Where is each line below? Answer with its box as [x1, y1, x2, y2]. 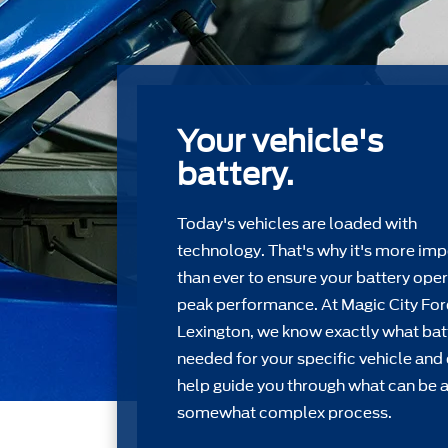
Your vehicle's [177, 123, 383, 159]
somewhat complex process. [177, 404, 392, 422]
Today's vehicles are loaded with [177, 215, 417, 233]
